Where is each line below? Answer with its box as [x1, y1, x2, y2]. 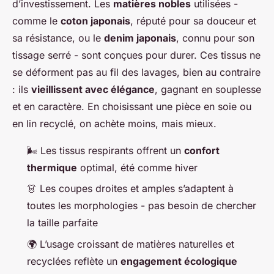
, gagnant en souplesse [155, 83, 261, 95]
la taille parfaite [27, 217, 98, 229]
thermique [27, 161, 77, 174]
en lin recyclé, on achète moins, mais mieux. [12, 117, 217, 130]
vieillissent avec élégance [31, 83, 155, 95]
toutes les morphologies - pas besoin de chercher [27, 199, 256, 212]
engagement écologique [120, 254, 237, 267]
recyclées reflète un [27, 254, 120, 267]
